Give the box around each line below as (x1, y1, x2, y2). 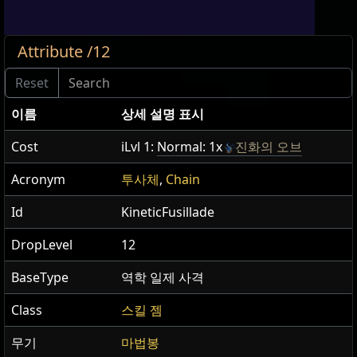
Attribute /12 (18, 41, 110, 63)
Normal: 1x (157, 138, 222, 156)
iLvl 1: (121, 138, 157, 156)
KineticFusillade (121, 203, 214, 222)
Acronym (11, 171, 65, 189)
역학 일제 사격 (121, 269, 204, 287)
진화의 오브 (235, 138, 302, 156)
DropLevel (11, 236, 76, 254)
